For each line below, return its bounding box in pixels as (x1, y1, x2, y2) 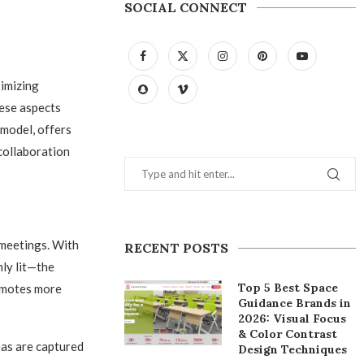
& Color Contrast (238, 327, 338, 341)
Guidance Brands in (238, 296, 352, 310)
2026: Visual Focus (238, 311, 347, 326)
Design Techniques (238, 342, 348, 357)
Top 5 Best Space (238, 280, 339, 295)
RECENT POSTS (124, 240, 229, 256)
